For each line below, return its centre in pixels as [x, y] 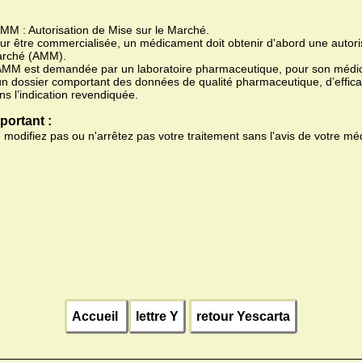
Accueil [97, 317]
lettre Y [157, 317]
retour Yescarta [243, 317]
